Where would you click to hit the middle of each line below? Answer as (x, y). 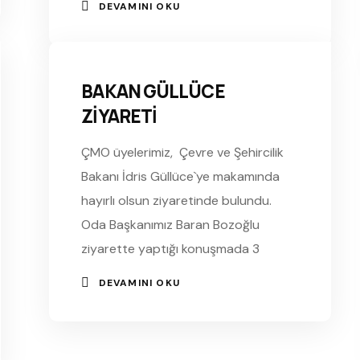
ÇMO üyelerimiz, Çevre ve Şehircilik (183, 152)
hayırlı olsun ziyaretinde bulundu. (177, 200)
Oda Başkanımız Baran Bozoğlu (171, 224)
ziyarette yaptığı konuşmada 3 (171, 248)
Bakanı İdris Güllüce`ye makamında (181, 176)
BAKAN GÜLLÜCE (153, 91)
